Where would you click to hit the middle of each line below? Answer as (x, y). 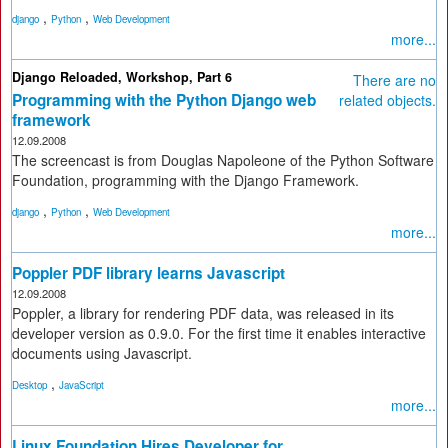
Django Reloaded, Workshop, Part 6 (122, 77)
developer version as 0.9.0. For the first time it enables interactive (219, 333)
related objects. (387, 100)
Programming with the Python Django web (164, 100)
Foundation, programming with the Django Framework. (185, 180)
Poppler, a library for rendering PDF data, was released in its (203, 313)
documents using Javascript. (102, 353)
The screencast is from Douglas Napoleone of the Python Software (223, 160)
